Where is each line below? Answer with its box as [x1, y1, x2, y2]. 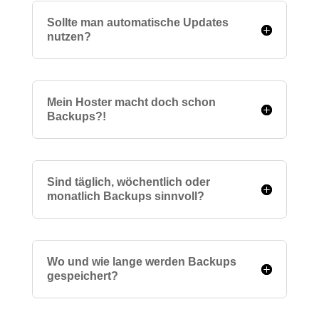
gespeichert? [46, 270, 118, 282]
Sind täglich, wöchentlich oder [46, 176, 210, 188]
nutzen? [46, 31, 91, 43]
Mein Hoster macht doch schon [46, 96, 216, 108]
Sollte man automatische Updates [46, 16, 229, 28]
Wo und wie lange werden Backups [46, 256, 236, 268]
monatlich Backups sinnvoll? [46, 190, 204, 202]
